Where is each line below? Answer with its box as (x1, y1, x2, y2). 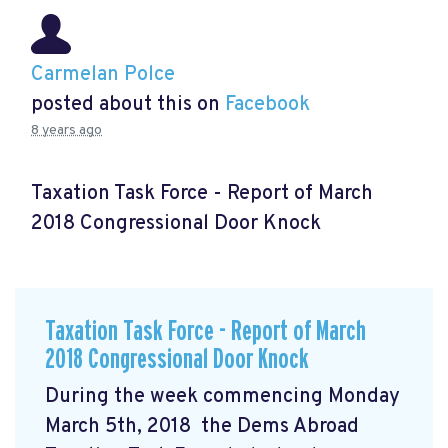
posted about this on (31, 91, 225, 118)
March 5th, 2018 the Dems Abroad (45, 413, 359, 440)
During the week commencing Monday (45, 383, 400, 410)
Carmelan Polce (31, 61, 175, 88)
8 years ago (31, 121, 102, 139)
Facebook (225, 91, 310, 118)
